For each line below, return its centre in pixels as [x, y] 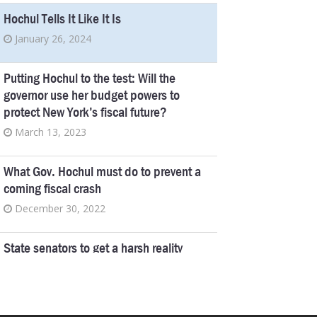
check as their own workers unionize [95, 265]
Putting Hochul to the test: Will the [90, 78]
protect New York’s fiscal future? [86, 112]
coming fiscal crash [53, 188]
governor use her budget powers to [92, 95]
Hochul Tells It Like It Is [63, 18]
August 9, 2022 [50, 284]
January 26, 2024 [53, 38]
